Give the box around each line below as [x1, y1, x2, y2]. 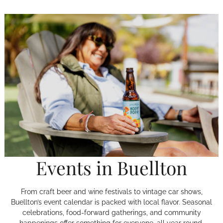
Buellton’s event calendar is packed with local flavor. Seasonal [11, 198, 212, 207]
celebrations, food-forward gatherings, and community [22, 209, 201, 217]
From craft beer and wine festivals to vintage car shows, [20, 188, 203, 196]
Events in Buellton [36, 155, 187, 180]
